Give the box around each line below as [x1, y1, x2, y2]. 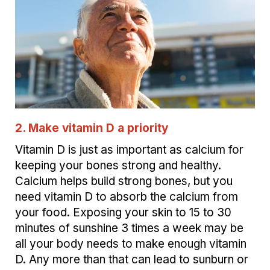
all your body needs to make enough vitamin [15, 237, 246, 251]
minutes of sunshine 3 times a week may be [15, 221, 243, 236]
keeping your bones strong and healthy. [15, 159, 221, 173]
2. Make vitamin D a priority [15, 121, 168, 136]
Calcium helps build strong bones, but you [15, 174, 233, 189]
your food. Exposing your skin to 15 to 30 [15, 206, 231, 220]
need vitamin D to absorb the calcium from [15, 190, 238, 204]
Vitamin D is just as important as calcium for [15, 143, 243, 157]
